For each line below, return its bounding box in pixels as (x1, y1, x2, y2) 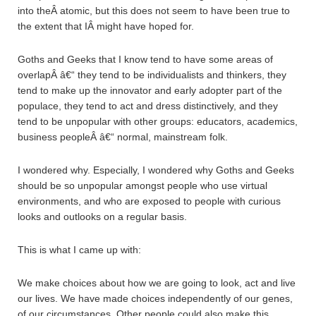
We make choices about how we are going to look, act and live (18, 277, 296, 288)
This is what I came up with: (18, 244, 141, 255)
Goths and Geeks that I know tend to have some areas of (18, 54, 273, 65)
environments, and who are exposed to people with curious (18, 195, 281, 207)
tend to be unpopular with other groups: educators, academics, (18, 116, 298, 127)
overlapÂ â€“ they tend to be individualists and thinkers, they (18, 69, 286, 80)
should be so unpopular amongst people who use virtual (18, 180, 267, 191)
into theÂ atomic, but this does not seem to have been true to (18, 5, 290, 16)
